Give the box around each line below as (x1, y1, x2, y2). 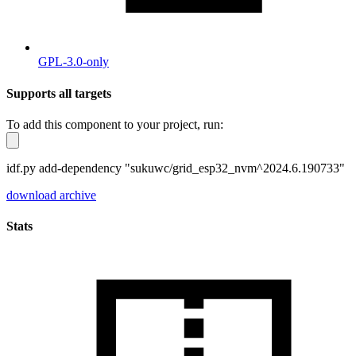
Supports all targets (6, 86, 111, 100)
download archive (6, 188, 96, 202)
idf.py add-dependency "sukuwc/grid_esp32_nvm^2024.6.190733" (6, 161, 345, 175)
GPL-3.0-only (38, 55, 109, 69)
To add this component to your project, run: (6, 117, 223, 131)
